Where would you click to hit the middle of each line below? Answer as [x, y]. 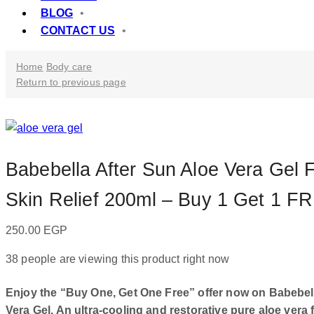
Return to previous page [71, 82]
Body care [69, 67]
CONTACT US [78, 31]
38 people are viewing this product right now [118, 259]
